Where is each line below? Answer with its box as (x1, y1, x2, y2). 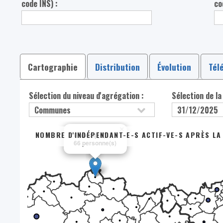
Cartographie (28, 60, 78, 74)
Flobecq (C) (74, 130, 106, 140)
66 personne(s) (74, 138, 116, 148)
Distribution (95, 60, 140, 74)
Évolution (157, 60, 191, 74)
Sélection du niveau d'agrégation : (29, 90, 144, 102)
